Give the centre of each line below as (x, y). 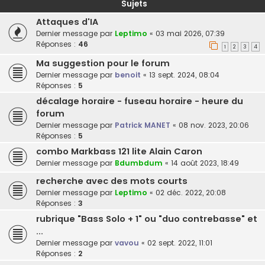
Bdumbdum (139, 163)
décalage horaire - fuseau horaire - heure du (140, 101)
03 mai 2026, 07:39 (190, 33)
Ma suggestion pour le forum (103, 64)
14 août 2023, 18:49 (205, 163)
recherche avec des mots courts (112, 181)
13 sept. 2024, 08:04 (184, 75)
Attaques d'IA (67, 22)
